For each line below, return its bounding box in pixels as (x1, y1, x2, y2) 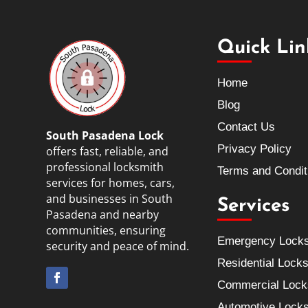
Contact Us (217, 120, 276, 134)
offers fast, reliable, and (46, 144, 169, 159)
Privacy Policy (217, 142, 292, 156)
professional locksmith (46, 159, 164, 175)
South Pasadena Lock (46, 128, 164, 143)
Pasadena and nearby (46, 207, 159, 222)
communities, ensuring (46, 223, 166, 238)
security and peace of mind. (46, 239, 190, 254)
